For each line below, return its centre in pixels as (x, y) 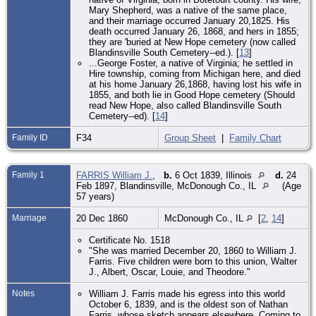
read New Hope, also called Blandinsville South (186, 105)
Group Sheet (190, 138)
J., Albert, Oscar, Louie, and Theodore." (170, 272)
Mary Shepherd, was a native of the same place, (188, 10)
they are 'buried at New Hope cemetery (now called (193, 42)
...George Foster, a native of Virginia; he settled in (191, 63)
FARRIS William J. (114, 175)
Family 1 (28, 175)
